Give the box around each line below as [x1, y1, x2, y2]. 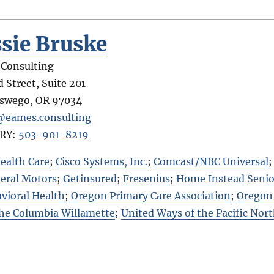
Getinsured [63, 172, 117, 185]
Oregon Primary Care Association [71, 189, 231, 202]
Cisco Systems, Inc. [56, 155, 148, 168]
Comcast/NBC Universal [154, 155, 269, 168]
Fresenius [123, 172, 171, 185]
